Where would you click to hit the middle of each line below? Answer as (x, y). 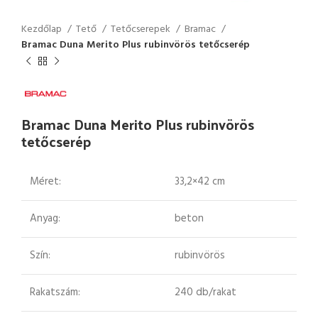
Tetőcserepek (142, 29)
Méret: (45, 182)
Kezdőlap (43, 29)
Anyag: (45, 219)
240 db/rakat (205, 292)
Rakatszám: (55, 292)
